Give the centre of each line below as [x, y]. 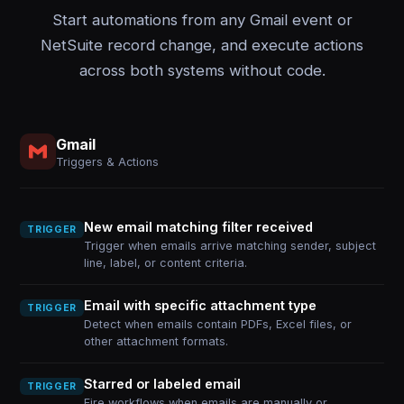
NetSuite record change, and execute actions [202, 45]
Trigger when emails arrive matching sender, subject [230, 246]
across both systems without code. [202, 70]
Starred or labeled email [162, 384]
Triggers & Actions [108, 161]
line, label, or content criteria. [165, 263]
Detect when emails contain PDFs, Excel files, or [217, 324]
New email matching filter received [198, 227]
